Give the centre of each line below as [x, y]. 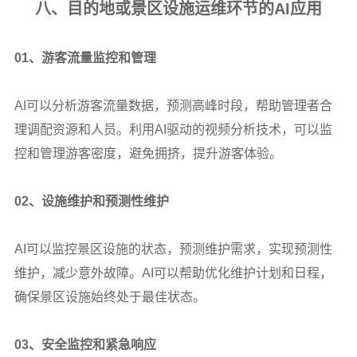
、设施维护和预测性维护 [98, 201]
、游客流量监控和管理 [92, 57]
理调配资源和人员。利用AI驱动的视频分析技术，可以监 [173, 129]
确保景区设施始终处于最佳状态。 [110, 296]
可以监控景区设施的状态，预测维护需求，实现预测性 [179, 249]
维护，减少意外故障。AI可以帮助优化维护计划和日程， [173, 273]
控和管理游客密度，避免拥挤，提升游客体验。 [148, 153]
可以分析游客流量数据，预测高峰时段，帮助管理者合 [179, 105]
